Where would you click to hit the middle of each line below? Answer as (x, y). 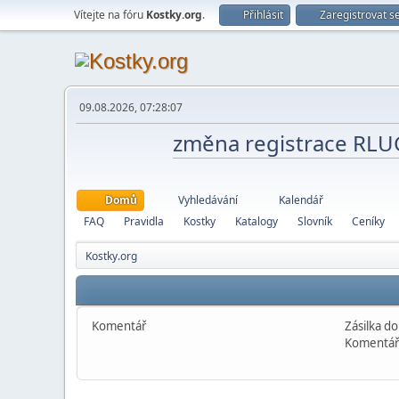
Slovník (315, 221)
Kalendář (301, 200)
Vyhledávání (208, 200)
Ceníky (368, 221)
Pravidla (144, 221)
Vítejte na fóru (110, 15)
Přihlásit (263, 15)
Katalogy (256, 221)
